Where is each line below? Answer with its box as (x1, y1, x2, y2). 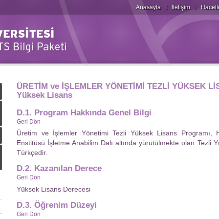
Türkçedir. (17, 148, 47, 156)
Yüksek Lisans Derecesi (17, 185, 90, 193)
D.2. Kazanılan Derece (17, 164, 102, 174)
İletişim (172, 4, 190, 11)
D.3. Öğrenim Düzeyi (17, 200, 97, 210)
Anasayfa (136, 4, 161, 11)
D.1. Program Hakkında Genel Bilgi (17, 108, 152, 117)
